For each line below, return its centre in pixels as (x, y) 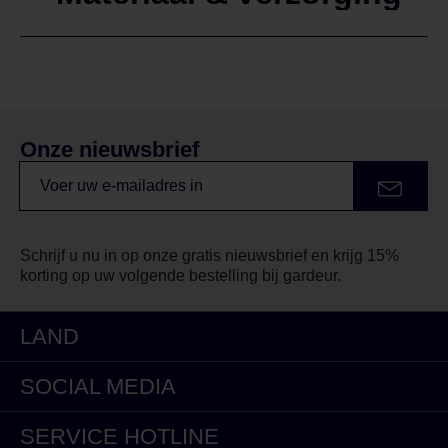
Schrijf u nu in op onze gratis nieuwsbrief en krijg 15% (209, 255)
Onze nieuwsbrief (109, 149)
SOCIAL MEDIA (98, 386)
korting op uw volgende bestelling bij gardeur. (180, 275)
